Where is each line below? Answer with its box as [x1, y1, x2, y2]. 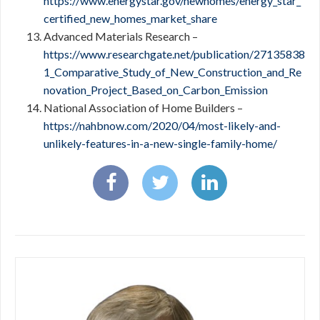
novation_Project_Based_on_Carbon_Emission [44, 83, 268, 96]
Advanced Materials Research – [44, 29, 198, 43]
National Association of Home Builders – [44, 101, 243, 114]
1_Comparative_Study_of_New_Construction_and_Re [44, 65, 301, 79]
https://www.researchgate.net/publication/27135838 [44, 47, 305, 61]
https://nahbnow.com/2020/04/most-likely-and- [44, 119, 281, 132]
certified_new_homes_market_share [44, 11, 217, 25]
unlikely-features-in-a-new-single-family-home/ [44, 136, 277, 150]
